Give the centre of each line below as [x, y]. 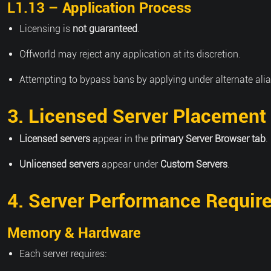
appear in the [120, 139]
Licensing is [46, 29]
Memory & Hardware [74, 233]
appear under [130, 164]
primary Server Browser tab [208, 139]
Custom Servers [194, 164]
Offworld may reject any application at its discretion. [130, 54]
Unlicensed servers [59, 164]
